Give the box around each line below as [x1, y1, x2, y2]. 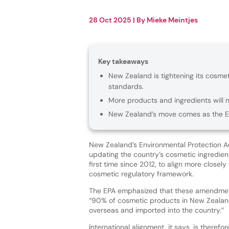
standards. [108, 81, 144, 91]
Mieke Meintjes [146, 15, 198, 25]
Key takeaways [98, 56, 148, 66]
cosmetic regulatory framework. [88, 169, 196, 178]
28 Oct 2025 [88, 15, 131, 25]
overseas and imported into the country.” [88, 205, 224, 215]
